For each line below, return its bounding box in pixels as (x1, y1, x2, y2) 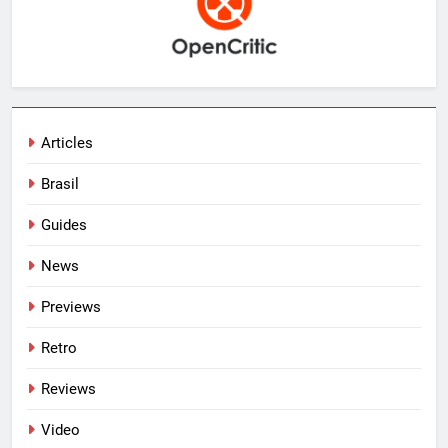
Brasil (41, 174, 79, 193)
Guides (41, 215, 87, 234)
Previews (41, 297, 101, 316)
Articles (41, 133, 93, 152)
